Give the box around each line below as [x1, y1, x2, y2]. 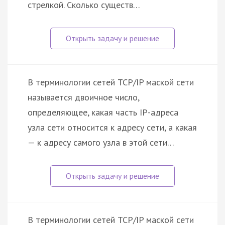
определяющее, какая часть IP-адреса [28, 106, 178, 119]
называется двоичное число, [28, 91, 139, 103]
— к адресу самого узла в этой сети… [28, 137, 174, 149]
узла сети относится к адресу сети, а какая [28, 122, 197, 134]
